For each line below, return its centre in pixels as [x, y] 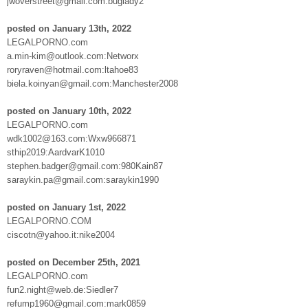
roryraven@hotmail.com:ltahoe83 [73, 69]
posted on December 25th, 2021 [74, 262]
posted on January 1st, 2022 [66, 207]
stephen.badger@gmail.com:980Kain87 [85, 166]
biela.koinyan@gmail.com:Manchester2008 [92, 83]
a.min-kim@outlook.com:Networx [73, 56]
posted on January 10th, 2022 [69, 111]
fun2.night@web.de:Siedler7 [63, 289]
